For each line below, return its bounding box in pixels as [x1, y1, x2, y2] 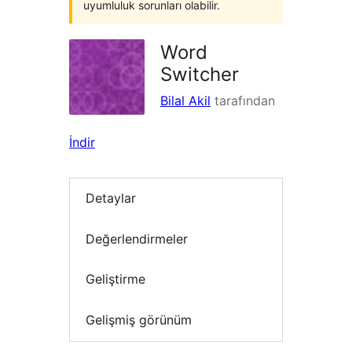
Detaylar [86, 190, 136, 207]
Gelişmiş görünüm [86, 311, 192, 328]
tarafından [211, 93, 275, 108]
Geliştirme [86, 271, 145, 288]
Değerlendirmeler [86, 230, 188, 247]
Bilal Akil [160, 93, 211, 108]
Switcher [160, 63, 239, 86]
